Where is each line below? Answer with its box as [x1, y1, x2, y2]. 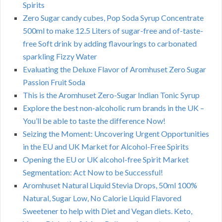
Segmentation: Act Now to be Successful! [23, 167, 163, 177]
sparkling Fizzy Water [23, 52, 97, 61]
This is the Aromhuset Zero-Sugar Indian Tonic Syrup [23, 90, 200, 100]
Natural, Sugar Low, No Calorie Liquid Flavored [23, 193, 181, 203]
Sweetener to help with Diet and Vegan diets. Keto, [23, 206, 192, 216]
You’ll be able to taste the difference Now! [23, 116, 166, 126]
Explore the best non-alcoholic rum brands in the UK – [23, 103, 204, 113]
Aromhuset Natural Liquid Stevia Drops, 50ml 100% [23, 180, 197, 190]
